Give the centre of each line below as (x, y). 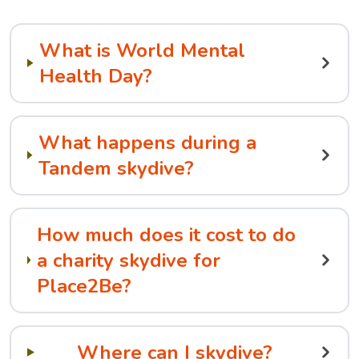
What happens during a (147, 142)
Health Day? (96, 76)
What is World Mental (143, 50)
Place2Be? (84, 286)
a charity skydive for (128, 260)
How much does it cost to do (166, 234)
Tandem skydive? (116, 168)
